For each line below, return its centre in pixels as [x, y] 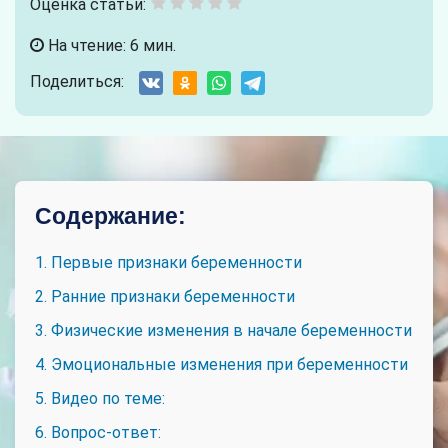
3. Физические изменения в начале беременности [223, 330]
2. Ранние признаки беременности [165, 296]
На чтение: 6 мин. [110, 45]
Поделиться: [77, 81]
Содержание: [110, 215]
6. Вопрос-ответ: [98, 432]
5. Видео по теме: [100, 398]
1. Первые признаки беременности [168, 262]
